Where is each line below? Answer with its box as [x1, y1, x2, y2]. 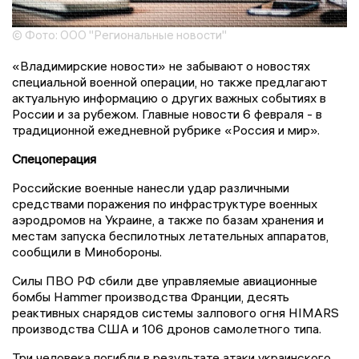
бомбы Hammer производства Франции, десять [12, 288, 289, 305]
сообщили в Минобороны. [12, 243, 165, 260]
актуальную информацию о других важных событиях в [12, 89, 326, 106]
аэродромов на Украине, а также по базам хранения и [12, 211, 324, 228]
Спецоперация [12, 150, 96, 167]
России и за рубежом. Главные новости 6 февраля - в [12, 105, 322, 122]
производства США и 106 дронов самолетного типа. [12, 320, 321, 337]
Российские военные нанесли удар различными [12, 179, 289, 196]
